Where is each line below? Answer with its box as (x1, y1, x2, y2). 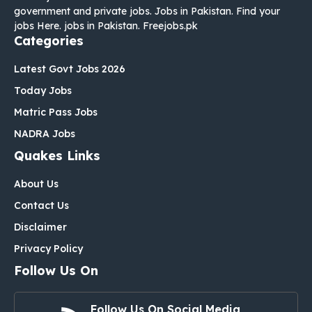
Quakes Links (14, 148, 100, 164)
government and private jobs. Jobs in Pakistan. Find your (14, 5, 280, 18)
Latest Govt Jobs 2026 (14, 63, 125, 76)
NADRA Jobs (14, 127, 75, 141)
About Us (14, 178, 58, 191)
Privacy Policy (14, 242, 83, 256)
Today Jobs (14, 84, 72, 97)
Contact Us (14, 199, 69, 212)
